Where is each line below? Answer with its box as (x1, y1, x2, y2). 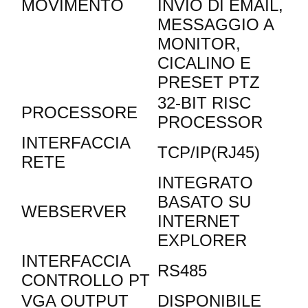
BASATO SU (157, 192, 251, 212)
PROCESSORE (21, 103, 137, 122)
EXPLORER (157, 231, 247, 250)
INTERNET (157, 212, 240, 231)
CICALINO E (157, 54, 251, 73)
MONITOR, (157, 34, 241, 54)
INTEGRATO (157, 173, 253, 192)
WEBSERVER (21, 202, 126, 221)
